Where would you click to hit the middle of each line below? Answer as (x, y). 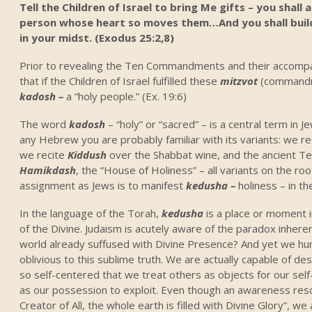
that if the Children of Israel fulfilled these (120, 80)
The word (45, 124)
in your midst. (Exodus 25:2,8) (97, 37)
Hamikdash (48, 170)
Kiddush (89, 154)
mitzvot (241, 80)
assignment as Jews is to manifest (103, 185)
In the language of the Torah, (91, 213)
